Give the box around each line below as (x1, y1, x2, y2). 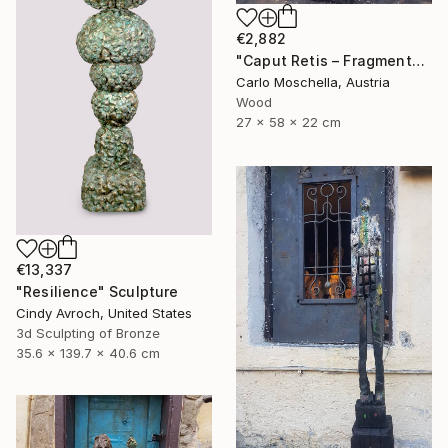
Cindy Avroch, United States (16, 305, 192, 322)
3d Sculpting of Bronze (16, 325, 160, 342)
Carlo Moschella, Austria (236, 74, 390, 91)
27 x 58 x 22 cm (236, 114, 341, 131)
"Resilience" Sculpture (16, 283, 179, 301)
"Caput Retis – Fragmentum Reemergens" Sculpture (411, 52, 425, 70)
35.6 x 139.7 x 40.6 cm (16, 345, 160, 362)
